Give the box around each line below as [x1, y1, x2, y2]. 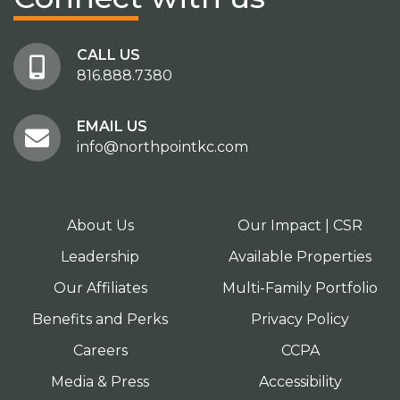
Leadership [61, 248, 139, 265]
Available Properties [229, 248, 371, 265]
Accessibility [258, 373, 342, 390]
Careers [72, 342, 128, 359]
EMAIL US [77, 117, 147, 135]
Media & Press [51, 373, 149, 390]
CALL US [77, 46, 140, 63]
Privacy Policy [251, 311, 349, 328]
